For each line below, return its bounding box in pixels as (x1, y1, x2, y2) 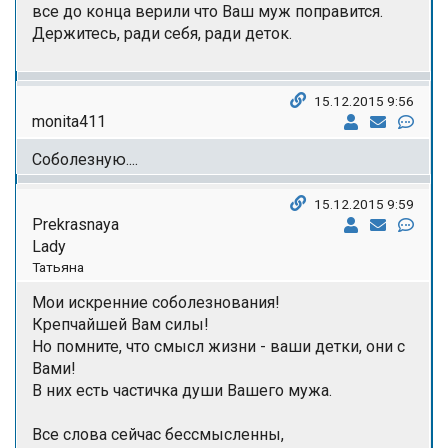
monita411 (32, 111, 106, 131)
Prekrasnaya (32, 214, 119, 234)
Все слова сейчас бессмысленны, (32, 424, 284, 444)
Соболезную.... (32, 149, 138, 169)
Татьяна (32, 258, 84, 275)
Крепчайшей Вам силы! (32, 314, 209, 334)
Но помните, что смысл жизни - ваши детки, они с (32, 336, 405, 356)
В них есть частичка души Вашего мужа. (32, 380, 332, 400)
